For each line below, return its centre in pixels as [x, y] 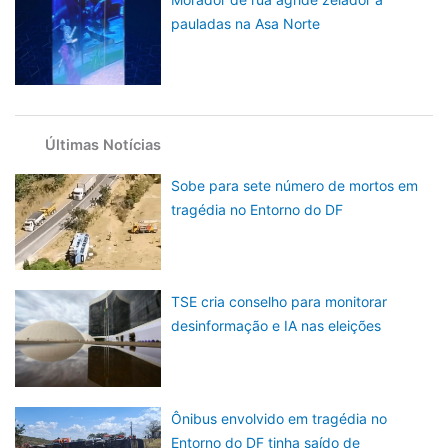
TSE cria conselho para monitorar [279, 302]
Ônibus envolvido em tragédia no [279, 418]
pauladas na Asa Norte [246, 23]
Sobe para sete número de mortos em [295, 185]
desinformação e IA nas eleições [276, 326]
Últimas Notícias [103, 144]
